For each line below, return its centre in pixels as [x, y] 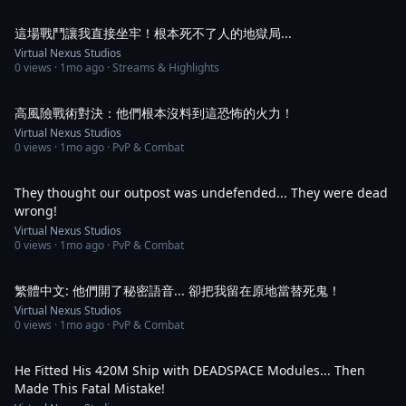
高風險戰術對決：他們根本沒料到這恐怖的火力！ [154, 113]
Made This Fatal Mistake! [90, 388]
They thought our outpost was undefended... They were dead [201, 193]
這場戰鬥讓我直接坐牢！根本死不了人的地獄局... [153, 33]
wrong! [36, 211]
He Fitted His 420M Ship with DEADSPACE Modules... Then [190, 370]
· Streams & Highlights [162, 68]
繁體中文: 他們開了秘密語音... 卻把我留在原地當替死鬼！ [178, 290]
